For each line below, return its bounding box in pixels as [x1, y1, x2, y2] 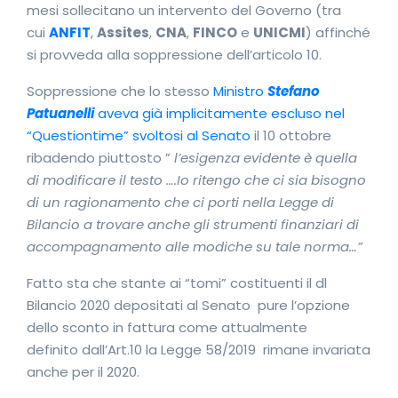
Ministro [213, 82, 267, 100]
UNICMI [253, 23, 306, 42]
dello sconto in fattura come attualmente [27, 318, 307, 337]
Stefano [267, 82, 320, 100]
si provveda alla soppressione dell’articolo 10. [27, 45, 322, 64]
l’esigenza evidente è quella [174, 148, 357, 167]
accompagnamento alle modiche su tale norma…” [27, 237, 362, 256]
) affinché [306, 23, 370, 42]
